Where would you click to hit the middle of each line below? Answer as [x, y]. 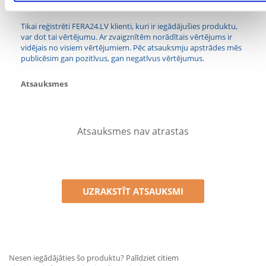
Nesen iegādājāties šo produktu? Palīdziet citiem [94, 258]
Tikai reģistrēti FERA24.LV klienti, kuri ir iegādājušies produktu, [129, 26]
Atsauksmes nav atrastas [133, 131]
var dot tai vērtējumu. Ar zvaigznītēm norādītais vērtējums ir [126, 37]
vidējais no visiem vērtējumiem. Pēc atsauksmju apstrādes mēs [131, 47]
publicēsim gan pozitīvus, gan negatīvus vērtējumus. [113, 58]
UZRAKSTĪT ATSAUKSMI [133, 191]
